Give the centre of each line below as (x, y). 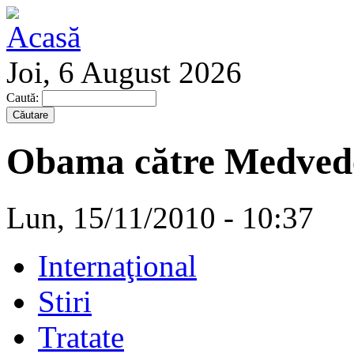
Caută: (24, 98)
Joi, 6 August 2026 (124, 72)
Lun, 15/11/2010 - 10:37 (160, 217)
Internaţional (117, 265)
